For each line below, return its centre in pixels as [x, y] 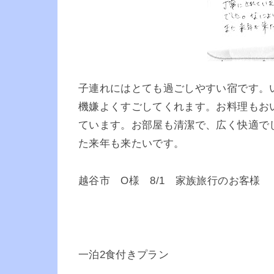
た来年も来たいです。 [131, 144]
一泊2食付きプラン [124, 255]
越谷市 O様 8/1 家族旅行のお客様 [169, 181]
